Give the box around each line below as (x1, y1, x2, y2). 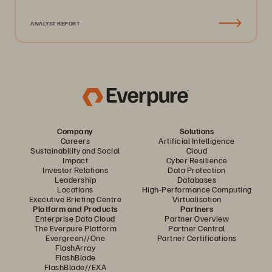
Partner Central (168, 223, 225, 233)
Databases (177, 174, 217, 185)
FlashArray (55, 242, 95, 253)
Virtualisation (172, 194, 222, 204)
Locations (57, 184, 93, 194)
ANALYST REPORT (30, 19, 80, 27)
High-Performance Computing (141, 184, 252, 194)
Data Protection (168, 165, 226, 175)
